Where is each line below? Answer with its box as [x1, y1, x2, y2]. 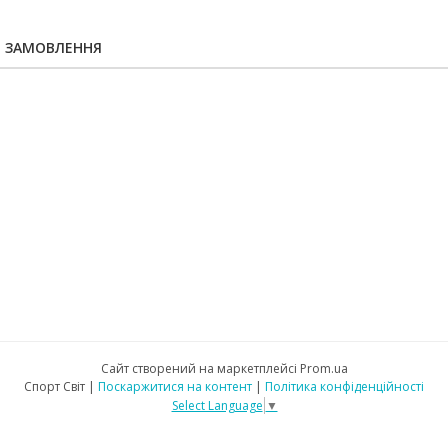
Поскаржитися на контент [98, 378, 252, 395]
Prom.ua [299, 360, 348, 377]
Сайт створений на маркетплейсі [100, 360, 300, 377]
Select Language [171, 396, 263, 414]
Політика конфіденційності [265, 378, 424, 395]
